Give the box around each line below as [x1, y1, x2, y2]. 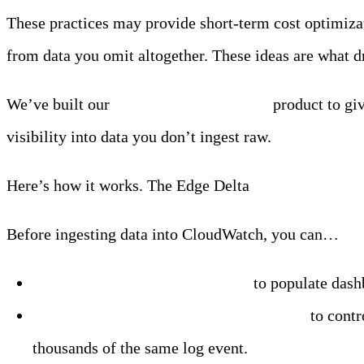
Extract [32, 274, 85, 292]
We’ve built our [6, 95, 114, 114]
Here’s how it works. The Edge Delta [6, 176, 253, 195]
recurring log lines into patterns [79, 306, 306, 325]
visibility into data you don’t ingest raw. [6, 128, 271, 146]
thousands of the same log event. [32, 339, 248, 357]
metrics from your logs [85, 274, 249, 292]
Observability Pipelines [114, 95, 269, 114]
